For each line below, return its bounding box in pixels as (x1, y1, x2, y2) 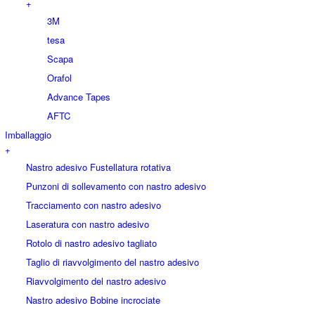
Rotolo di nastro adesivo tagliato (26, 236, 157, 250)
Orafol (47, 70, 72, 84)
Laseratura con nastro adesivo (26, 217, 149, 231)
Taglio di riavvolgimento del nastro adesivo (26, 255, 199, 269)
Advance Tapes (47, 89, 110, 103)
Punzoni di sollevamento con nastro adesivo (26, 179, 206, 193)
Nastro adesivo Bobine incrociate (26, 292, 160, 307)
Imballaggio (5, 127, 51, 141)
